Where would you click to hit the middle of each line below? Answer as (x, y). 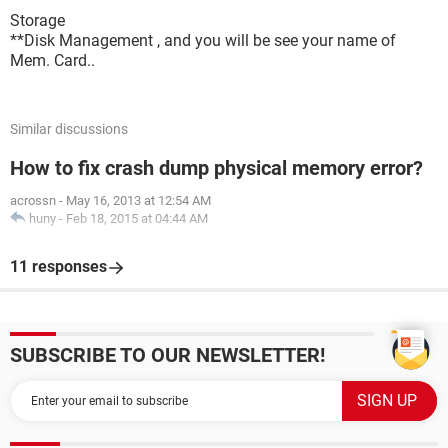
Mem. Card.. (52, 60)
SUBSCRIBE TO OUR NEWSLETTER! (167, 355)
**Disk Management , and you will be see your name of (203, 40)
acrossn (33, 200)
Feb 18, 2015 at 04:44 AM (137, 218)
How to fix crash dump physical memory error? (216, 168)
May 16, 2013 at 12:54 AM (138, 200)
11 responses (58, 266)
